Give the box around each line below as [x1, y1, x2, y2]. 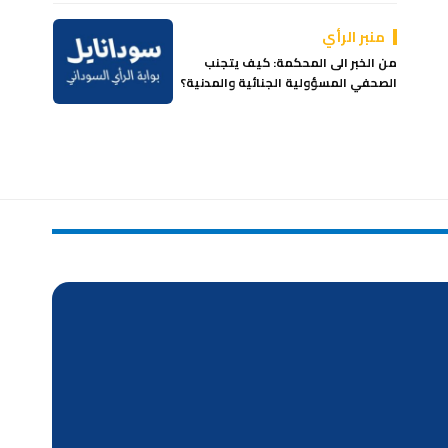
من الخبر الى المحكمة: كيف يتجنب [204, 50, 398, 74]
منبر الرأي [322, 23, 386, 50]
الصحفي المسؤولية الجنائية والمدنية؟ [180, 70, 398, 94]
